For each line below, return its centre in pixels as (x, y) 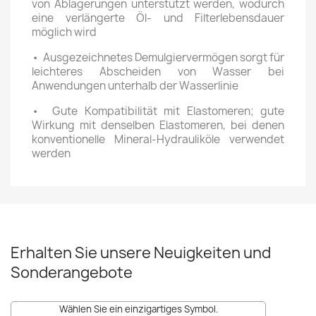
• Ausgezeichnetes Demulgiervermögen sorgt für (158, 57)
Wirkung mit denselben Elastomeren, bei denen (158, 125)
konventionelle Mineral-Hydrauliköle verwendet (158, 139)
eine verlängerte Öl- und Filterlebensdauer (158, 18)
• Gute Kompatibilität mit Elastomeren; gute (158, 111)
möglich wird (64, 32)
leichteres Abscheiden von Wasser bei (158, 72)
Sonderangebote (72, 273)
